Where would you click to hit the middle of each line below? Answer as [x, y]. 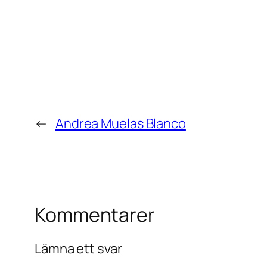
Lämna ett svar [78, 248]
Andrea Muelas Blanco [120, 124]
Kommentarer [95, 215]
